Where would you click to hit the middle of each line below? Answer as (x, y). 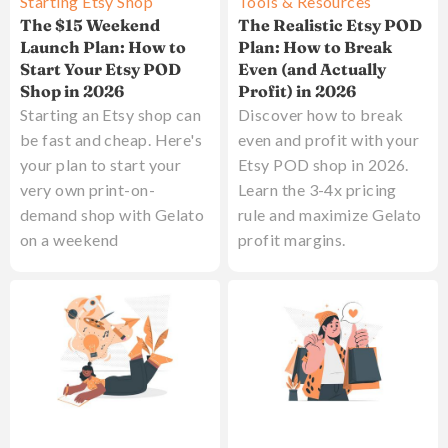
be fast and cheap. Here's (111, 140)
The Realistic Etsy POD (330, 25)
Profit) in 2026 (297, 91)
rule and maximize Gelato (330, 215)
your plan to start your (101, 165)
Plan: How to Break (315, 47)
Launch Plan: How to (103, 47)
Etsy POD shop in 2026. (323, 165)
